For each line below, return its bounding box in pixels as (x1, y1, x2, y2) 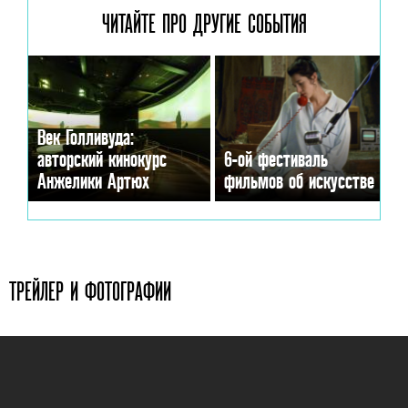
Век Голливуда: (37, 125, 134, 148)
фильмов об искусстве (224, 168, 374, 192)
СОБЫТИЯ (247, 8, 307, 38)
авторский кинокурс (37, 147, 167, 170)
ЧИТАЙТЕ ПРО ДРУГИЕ (101, 8, 248, 38)
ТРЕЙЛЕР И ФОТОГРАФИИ (9, 276, 171, 306)
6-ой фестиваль (224, 147, 328, 170)
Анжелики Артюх (37, 168, 149, 192)
